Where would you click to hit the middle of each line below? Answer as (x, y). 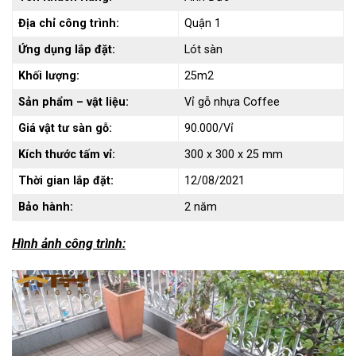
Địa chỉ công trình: (69, 24)
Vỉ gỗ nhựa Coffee (232, 103)
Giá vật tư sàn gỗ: (66, 129)
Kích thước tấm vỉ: (67, 155)
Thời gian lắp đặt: (66, 181)
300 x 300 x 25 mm (234, 155)
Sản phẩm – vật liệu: (74, 103)
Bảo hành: (46, 207)
